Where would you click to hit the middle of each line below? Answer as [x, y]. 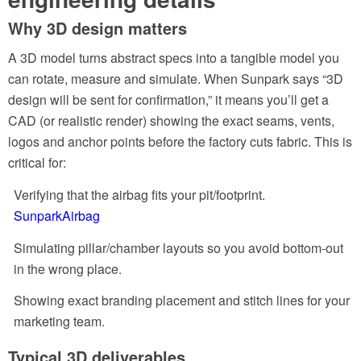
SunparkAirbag [57, 215]
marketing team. [59, 322]
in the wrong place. [68, 268]
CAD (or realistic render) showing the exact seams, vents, [171, 121]
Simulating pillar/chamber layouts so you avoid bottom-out [178, 247]
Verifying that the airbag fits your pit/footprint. [139, 194]
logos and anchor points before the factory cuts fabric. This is [180, 142]
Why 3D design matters [98, 27]
